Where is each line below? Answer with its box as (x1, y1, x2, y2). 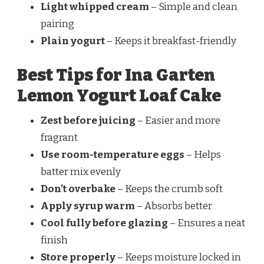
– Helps (184, 148, 221, 161)
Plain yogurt (41, 35, 105, 48)
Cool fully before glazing (41, 216, 168, 229)
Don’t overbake (41, 182, 115, 195)
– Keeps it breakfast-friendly (105, 35, 236, 48)
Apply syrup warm (41, 199, 135, 212)
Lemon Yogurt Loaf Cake (17, 85, 221, 106)
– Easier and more (136, 114, 220, 127)
